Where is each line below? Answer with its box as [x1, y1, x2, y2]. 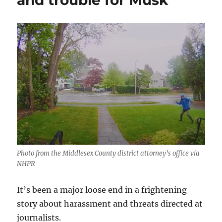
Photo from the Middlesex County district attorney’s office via [17, 149, 200, 158]
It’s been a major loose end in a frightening [17, 185, 187, 195]
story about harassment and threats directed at [17, 199, 203, 209]
